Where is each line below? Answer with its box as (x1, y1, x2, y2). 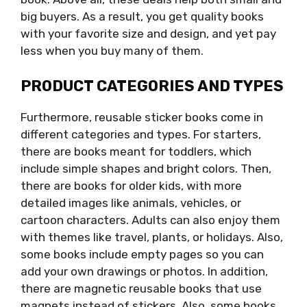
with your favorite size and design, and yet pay (21, 27, 276, 41)
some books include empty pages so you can (21, 247, 264, 261)
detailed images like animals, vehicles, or (21, 195, 241, 210)
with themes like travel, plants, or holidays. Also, (21, 230, 283, 244)
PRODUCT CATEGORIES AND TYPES (21, 76, 284, 95)
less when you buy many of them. (21, 44, 204, 58)
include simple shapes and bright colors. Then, (21, 161, 271, 175)
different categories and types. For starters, (21, 127, 261, 141)
